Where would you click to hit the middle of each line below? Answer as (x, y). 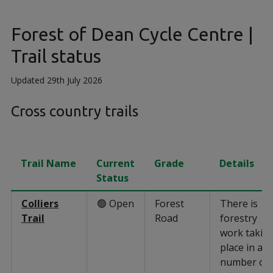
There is (239, 203)
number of (244, 262)
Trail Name (48, 163)
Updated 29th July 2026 (57, 80)
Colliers (40, 203)
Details (237, 163)
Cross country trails (75, 111)
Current (115, 163)
